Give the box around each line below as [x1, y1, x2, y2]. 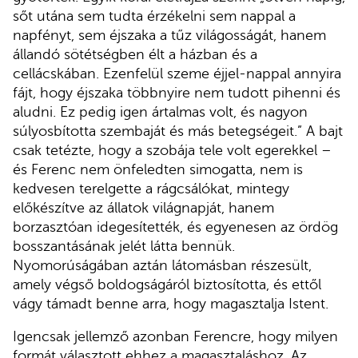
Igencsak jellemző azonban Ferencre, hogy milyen [13, 328, 338, 345]
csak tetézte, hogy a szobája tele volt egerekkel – [13, 141, 332, 158]
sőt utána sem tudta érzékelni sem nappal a [13, 7, 296, 24]
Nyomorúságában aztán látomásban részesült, [13, 257, 312, 273]
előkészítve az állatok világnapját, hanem [13, 199, 274, 216]
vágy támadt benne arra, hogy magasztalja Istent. [13, 295, 328, 312]
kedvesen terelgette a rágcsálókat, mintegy [13, 180, 289, 197]
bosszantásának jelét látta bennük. [13, 237, 235, 254]
